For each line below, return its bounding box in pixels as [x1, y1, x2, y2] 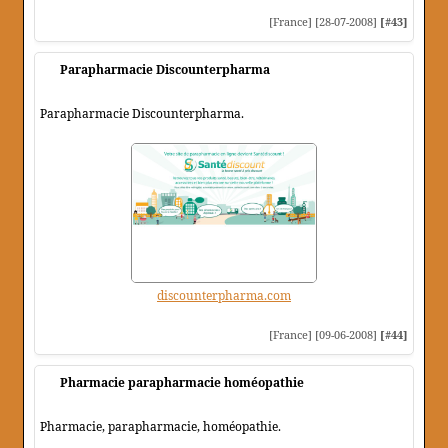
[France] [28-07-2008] [269, 14, 380, 30]
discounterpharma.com [157, 287, 291, 305]
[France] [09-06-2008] [269, 327, 380, 343]
